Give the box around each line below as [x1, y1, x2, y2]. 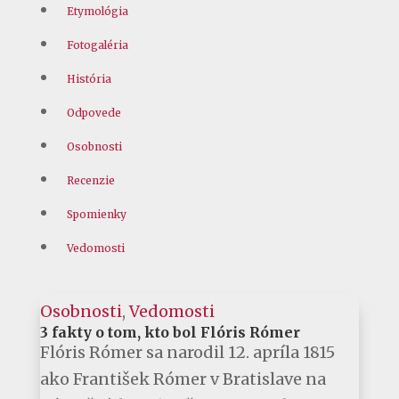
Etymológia [66, 4, 128, 19]
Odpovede [66, 106, 121, 120]
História [66, 72, 111, 86]
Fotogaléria [66, 38, 128, 53]
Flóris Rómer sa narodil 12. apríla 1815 [39, 342, 335, 363]
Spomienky [66, 208, 126, 222]
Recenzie [66, 174, 115, 188]
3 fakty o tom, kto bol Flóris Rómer [39, 323, 300, 342]
